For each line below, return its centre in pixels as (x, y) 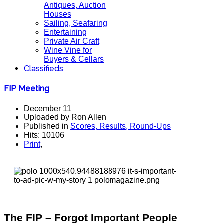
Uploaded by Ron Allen (65, 117)
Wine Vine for (68, 50)
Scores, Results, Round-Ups (120, 126)
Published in (47, 126)
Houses (57, 14)
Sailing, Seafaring (75, 23)
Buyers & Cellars (74, 59)
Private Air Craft (71, 41)
